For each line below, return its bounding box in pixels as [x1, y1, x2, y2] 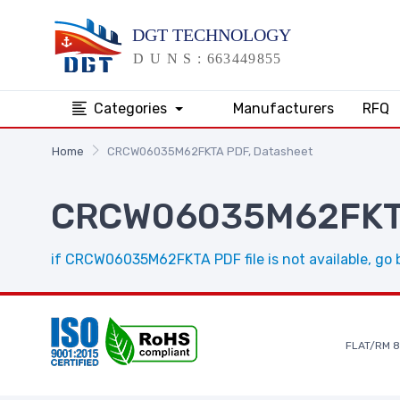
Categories [94, 99, 171, 117]
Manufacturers [232, 99, 334, 117]
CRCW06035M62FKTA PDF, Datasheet [106, 144, 312, 158]
